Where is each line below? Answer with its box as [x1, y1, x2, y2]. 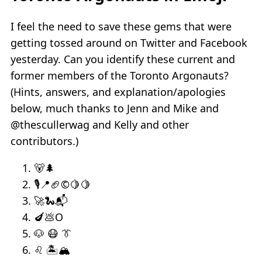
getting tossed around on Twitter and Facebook [11, 35, 247, 50]
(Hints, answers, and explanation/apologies [11, 84, 226, 99]
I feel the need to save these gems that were [11, 19, 232, 33]
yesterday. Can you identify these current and [11, 51, 235, 66]
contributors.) [11, 133, 78, 148]
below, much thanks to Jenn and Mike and [11, 101, 219, 115]
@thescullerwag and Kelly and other [11, 117, 189, 132]
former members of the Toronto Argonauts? [11, 68, 229, 82]
